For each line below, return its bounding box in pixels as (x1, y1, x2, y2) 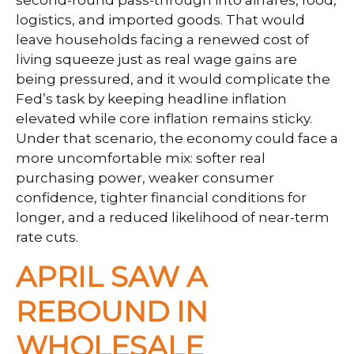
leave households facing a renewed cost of (16, 31, 309, 47)
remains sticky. (212, 110, 312, 126)
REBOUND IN (16, 293, 208, 329)
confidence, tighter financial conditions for (16, 189, 307, 205)
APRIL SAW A (16, 258, 207, 294)
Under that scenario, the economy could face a (16, 130, 338, 146)
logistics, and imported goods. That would (16, 11, 305, 28)
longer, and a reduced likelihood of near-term (16, 209, 330, 225)
